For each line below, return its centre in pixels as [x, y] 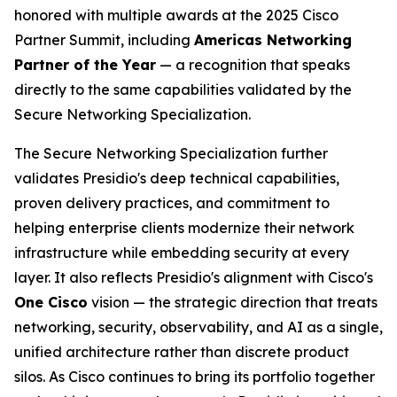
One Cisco [51, 302]
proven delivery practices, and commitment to [172, 203]
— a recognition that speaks [253, 65]
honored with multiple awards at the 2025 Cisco [176, 15]
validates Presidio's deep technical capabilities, [177, 178]
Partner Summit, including [104, 40]
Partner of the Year [85, 65]
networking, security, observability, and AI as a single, [198, 327]
